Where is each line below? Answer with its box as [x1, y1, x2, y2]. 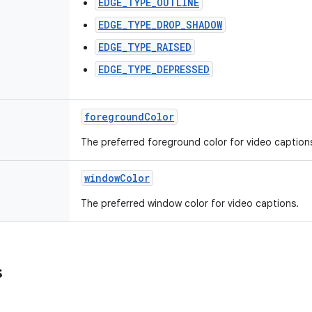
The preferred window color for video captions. [81, 197, 299, 210]
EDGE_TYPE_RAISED [98, 40, 192, 54]
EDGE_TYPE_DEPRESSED [98, 63, 210, 76]
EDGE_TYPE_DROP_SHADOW [98, 18, 222, 31]
